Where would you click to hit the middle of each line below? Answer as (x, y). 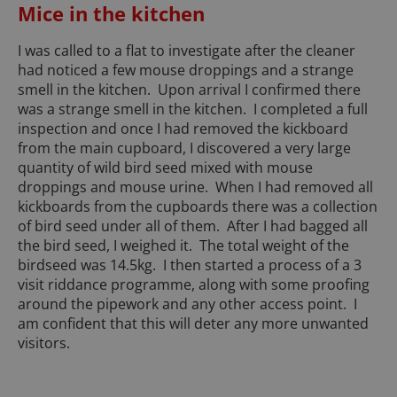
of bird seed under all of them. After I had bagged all (193, 226)
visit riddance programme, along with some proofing (194, 285)
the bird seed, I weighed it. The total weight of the (183, 246)
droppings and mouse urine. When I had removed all (195, 187)
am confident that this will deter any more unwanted (193, 324)
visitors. (44, 343)
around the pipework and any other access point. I (187, 304)
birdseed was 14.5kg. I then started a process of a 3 (190, 265)
